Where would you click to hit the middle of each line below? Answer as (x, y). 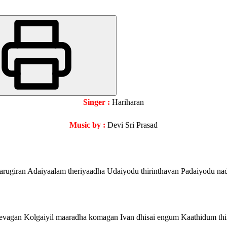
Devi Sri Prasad (131, 125)
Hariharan (127, 102)
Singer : (97, 102)
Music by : (87, 125)
